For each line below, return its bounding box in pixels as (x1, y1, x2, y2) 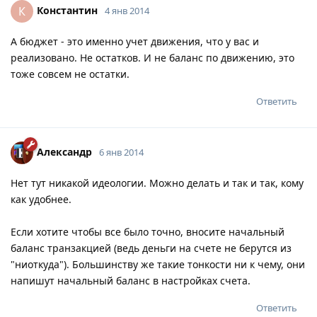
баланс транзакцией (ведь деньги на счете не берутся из (11, 241, 292, 255)
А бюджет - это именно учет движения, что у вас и (11, 34, 259, 48)
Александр (37, 144, 92, 158)
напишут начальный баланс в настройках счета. (11, 273, 250, 287)
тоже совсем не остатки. (11, 67, 129, 81)
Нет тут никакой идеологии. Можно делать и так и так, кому (11, 175, 304, 190)
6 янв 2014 (99, 145, 144, 158)
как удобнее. (11, 192, 71, 206)
